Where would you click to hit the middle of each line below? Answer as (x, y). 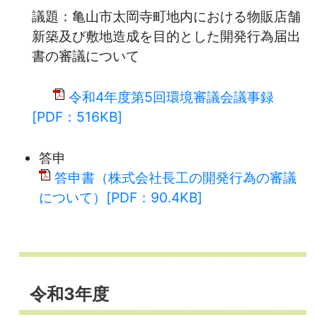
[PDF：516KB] (77, 116)
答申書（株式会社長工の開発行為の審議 (175, 177)
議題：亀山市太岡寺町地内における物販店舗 (166, 16)
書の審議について (86, 56)
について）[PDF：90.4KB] (121, 197)
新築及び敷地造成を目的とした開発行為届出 (166, 36)
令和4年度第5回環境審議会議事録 (171, 97)
